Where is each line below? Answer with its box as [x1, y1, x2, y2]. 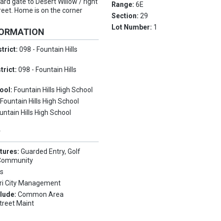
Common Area [18, 190, 64, 199]
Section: [111, 12, 141, 20]
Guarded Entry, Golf [21, 147, 81, 156]
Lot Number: [111, 23, 154, 32]
